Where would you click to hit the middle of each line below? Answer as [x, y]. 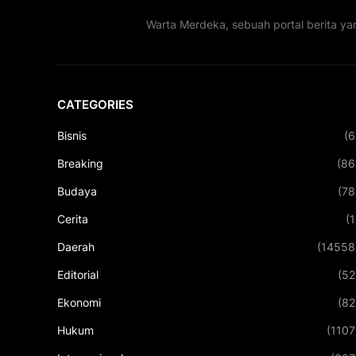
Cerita [73, 219]
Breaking [80, 164]
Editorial [78, 275]
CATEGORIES [95, 105]
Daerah [76, 247]
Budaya [77, 192]
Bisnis [72, 136]
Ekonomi [79, 303]
